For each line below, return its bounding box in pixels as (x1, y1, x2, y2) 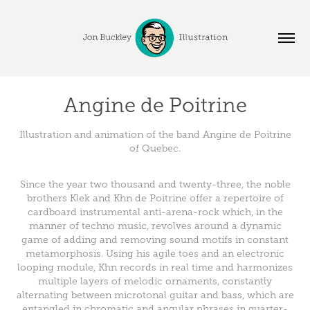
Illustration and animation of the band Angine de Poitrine (19, 129, 291, 140)
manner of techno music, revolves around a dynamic (28, 220, 282, 231)
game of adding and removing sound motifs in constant (21, 234, 289, 245)
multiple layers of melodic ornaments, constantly (38, 275, 272, 286)
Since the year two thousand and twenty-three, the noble (19, 179, 291, 190)
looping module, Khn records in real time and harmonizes (17, 262, 293, 273)
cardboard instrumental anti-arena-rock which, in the (27, 206, 283, 217)
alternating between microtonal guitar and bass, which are (16, 289, 294, 300)
